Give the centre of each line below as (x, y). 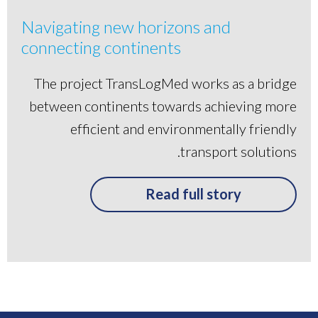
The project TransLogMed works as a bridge (165, 83)
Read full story (193, 193)
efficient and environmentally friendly (183, 128)
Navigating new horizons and (126, 26)
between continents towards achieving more (163, 105)
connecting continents (102, 47)
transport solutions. (238, 151)
